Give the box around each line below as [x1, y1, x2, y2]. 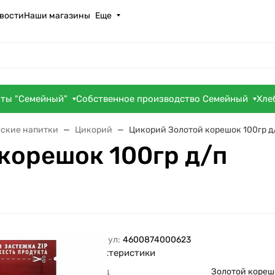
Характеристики [83, 247, 156, 258]
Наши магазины [24, 10, 90, 21]
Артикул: [83, 234, 121, 245]
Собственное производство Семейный [76, 93, 249, 105]
